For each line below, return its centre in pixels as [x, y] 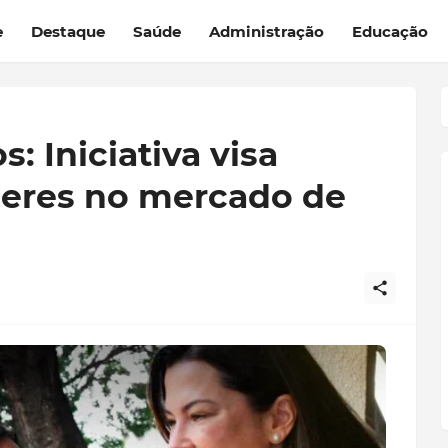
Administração [266, 31]
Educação [389, 31]
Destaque [67, 31]
